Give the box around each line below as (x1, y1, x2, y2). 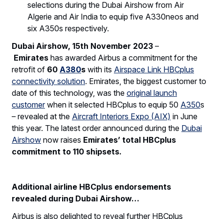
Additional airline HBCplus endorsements (12, 181, 171, 192)
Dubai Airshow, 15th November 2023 (12, 41, 153, 51)
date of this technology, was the (12, 88, 127, 98)
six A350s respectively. (27, 23, 109, 33)
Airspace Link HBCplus (114, 64, 194, 74)
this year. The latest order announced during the (12, 123, 181, 133)
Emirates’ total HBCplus (83, 134, 176, 145)
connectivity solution (12, 76, 85, 86)
